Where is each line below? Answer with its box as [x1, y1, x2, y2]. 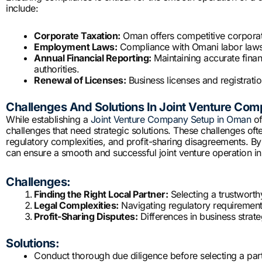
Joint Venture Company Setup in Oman [90, 113, 251, 126]
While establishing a [6, 113, 91, 126]
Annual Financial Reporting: [34, 52, 151, 64]
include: [6, 2, 38, 15]
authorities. [34, 63, 79, 75]
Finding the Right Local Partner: [34, 188, 168, 201]
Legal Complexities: [34, 199, 119, 212]
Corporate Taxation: [34, 30, 120, 42]
